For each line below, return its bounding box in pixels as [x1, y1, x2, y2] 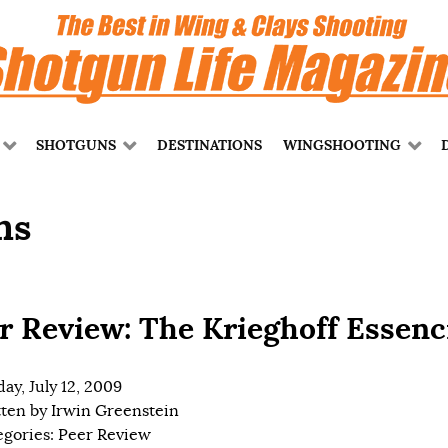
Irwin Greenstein [51, 401, 179, 422]
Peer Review [58, 425, 151, 446]
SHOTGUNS [36, 136, 117, 155]
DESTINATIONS [156, 136, 262, 155]
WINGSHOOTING [282, 136, 401, 155]
